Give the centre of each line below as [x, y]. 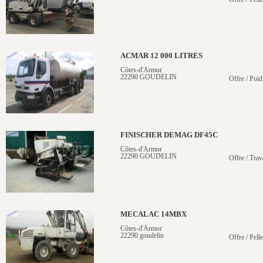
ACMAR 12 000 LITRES [161, 56]
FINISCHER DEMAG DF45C [169, 135]
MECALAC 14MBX [154, 214]
